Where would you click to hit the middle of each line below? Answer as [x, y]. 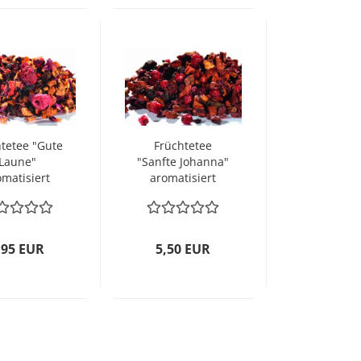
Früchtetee [183, 145]
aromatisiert [183, 178]
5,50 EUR [183, 249]
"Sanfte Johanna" [183, 162]
